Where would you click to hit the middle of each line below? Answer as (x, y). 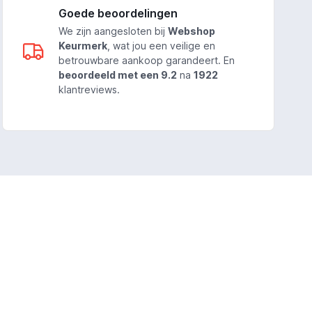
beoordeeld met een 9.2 (118, 75)
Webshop (192, 31)
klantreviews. (89, 90)
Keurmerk (83, 46)
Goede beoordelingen (118, 14)
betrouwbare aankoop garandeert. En (147, 61)
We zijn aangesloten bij (114, 31)
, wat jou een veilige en (162, 46)
